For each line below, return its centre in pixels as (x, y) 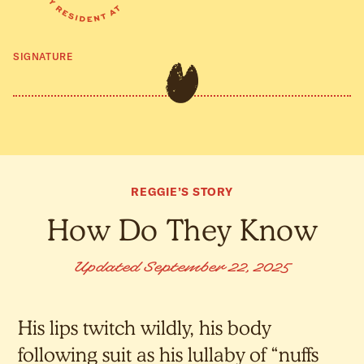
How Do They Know (182, 230)
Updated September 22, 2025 (182, 268)
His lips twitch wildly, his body (145, 328)
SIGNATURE (43, 56)
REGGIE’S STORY (182, 192)
